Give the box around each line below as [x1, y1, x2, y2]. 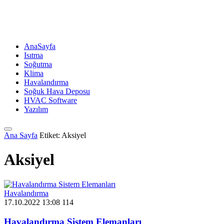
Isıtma [24, 51, 43, 59]
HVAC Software [24, 96, 77, 104]
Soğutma [24, 60, 52, 68]
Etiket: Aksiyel [39, 131, 86, 139]
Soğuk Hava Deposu [24, 87, 90, 95]
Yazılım [24, 105, 48, 113]
